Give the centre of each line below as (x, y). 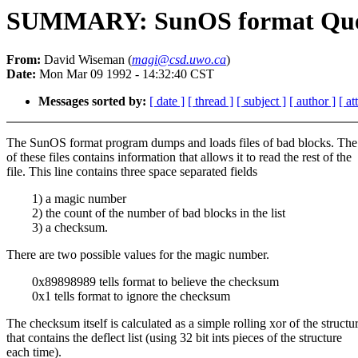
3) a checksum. (57, 228)
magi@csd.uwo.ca (179, 60)
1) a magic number (66, 199)
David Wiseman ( (86, 60)
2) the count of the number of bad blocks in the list (146, 213)
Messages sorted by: (92, 101)
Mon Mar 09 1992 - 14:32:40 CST (125, 74)
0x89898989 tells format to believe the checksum (143, 282)
